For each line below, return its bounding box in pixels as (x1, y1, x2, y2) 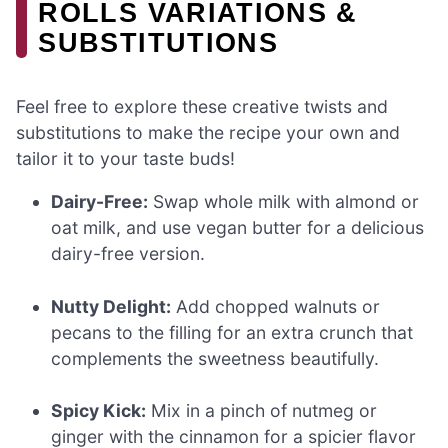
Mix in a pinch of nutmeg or (146, 400, 378, 422)
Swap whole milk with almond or (148, 191, 420, 213)
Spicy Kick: (51, 400, 147, 422)
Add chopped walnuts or (171, 295, 381, 317)
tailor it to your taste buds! (16, 147, 235, 169)
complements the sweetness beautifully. (51, 347, 380, 369)
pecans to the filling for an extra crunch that (51, 321, 414, 343)
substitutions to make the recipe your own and (16, 121, 400, 143)
